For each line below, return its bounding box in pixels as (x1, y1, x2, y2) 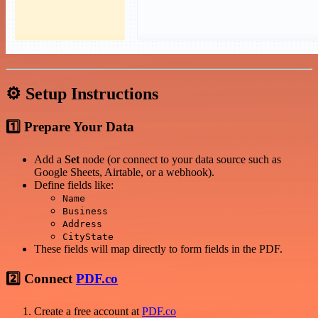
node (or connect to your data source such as (79, 153, 281, 166)
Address (62, 219, 102, 230)
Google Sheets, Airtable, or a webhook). (34, 166, 214, 179)
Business (62, 206, 108, 217)
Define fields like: (34, 179, 114, 192)
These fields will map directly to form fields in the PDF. (34, 243, 283, 256)
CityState (62, 231, 114, 243)
